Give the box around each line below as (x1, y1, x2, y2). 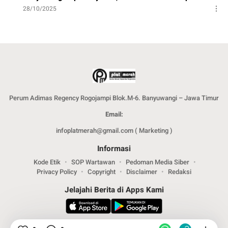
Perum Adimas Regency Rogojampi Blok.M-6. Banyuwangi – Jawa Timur (9, 93, 219, 103)
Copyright (88, 167, 116, 177)
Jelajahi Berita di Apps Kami (64, 184, 164, 196)
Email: (105, 109, 123, 120)
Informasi (97, 143, 131, 155)
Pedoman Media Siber (125, 157, 189, 167)
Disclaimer (126, 167, 157, 177)
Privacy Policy (37, 167, 77, 177)
